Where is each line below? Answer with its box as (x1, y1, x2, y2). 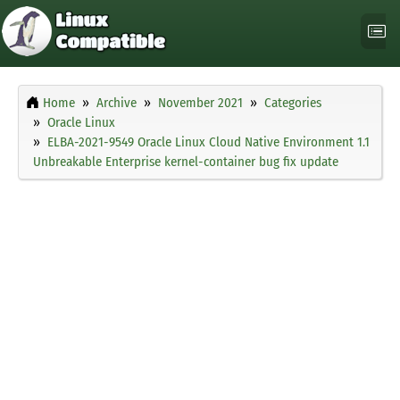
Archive (96, 95, 137, 112)
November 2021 (158, 95, 243, 112)
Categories (264, 95, 321, 112)
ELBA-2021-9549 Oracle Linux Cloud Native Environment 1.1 (47, 134, 370, 151)
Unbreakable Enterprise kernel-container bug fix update (33, 154, 338, 171)
